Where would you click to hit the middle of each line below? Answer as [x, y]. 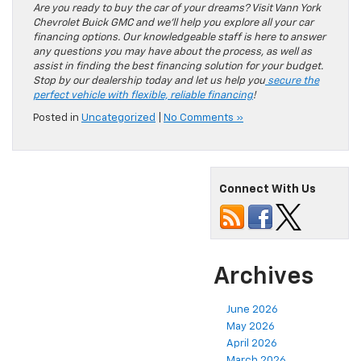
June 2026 [252, 310]
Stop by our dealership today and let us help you [149, 81]
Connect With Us [268, 189]
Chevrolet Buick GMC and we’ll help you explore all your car [173, 23]
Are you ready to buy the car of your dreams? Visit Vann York [177, 8]
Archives [263, 277]
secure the [292, 81]
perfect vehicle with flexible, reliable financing [143, 95]
